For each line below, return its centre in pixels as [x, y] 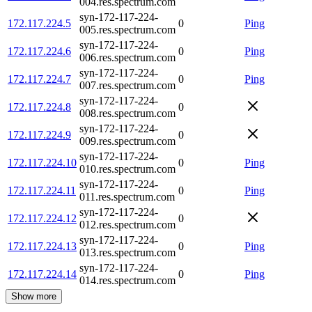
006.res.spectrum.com [127, 57]
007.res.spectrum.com [127, 85]
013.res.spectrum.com [127, 252]
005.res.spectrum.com [127, 29]
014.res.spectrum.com [127, 280]
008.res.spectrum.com [127, 113]
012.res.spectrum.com [127, 224]
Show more [34, 296]
